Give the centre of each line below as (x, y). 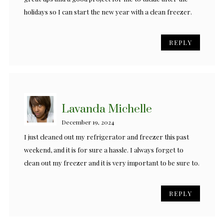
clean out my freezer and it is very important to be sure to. (112, 163)
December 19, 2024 (88, 122)
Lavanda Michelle (107, 109)
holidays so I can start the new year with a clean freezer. (108, 12)
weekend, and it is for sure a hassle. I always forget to (104, 150)
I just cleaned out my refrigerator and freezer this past (106, 137)
